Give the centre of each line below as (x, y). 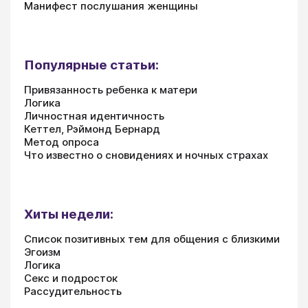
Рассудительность (73, 291)
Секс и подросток (71, 278)
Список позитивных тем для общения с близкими (152, 239)
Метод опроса (62, 142)
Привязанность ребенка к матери (111, 90)
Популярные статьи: (91, 65)
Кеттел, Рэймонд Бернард (92, 129)
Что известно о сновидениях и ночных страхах (146, 155)
